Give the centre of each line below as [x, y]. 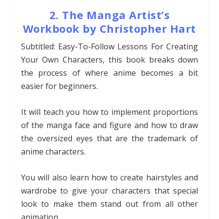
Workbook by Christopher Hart [109, 29]
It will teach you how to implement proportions [109, 112]
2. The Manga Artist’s [109, 15]
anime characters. [53, 151]
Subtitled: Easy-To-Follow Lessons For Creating [109, 47]
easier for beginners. [59, 86]
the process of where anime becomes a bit [109, 73]
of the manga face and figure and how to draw [109, 125]
